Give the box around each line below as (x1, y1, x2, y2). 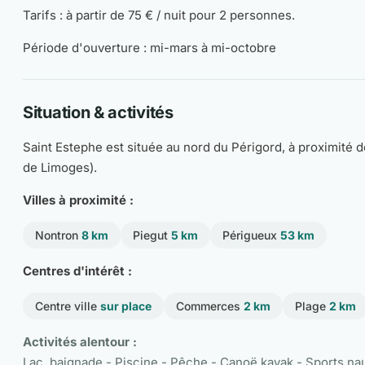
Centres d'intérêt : (23, 263, 132, 279)
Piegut (133, 228, 171, 242)
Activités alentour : (23, 334, 137, 350)
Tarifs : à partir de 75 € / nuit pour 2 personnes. (23, 7, 295, 23)
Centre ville (35, 299, 100, 313)
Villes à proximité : (23, 192, 134, 208)
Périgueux (222, 228, 280, 242)
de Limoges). (23, 160, 97, 175)
